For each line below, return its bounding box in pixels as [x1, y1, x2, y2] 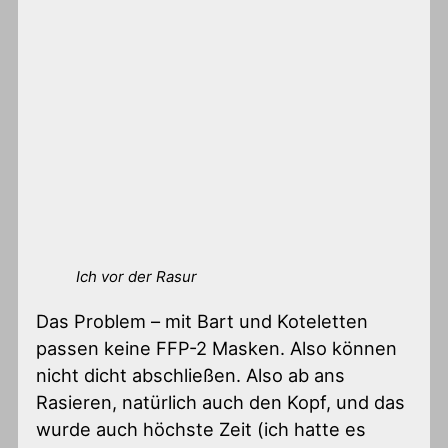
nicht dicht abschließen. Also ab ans [36, 364, 346, 387]
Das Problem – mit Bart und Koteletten [36, 310, 369, 333]
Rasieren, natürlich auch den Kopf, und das [36, 391, 406, 414]
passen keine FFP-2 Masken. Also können [36, 337, 398, 360]
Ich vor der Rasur [76, 267, 198, 287]
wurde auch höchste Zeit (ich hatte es [36, 418, 367, 441]
